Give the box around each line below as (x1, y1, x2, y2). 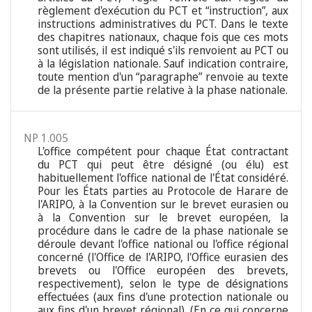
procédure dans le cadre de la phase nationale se (38, 223, 288, 239)
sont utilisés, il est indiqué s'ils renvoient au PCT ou (38, 42, 288, 58)
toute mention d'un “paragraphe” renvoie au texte (38, 69, 288, 85)
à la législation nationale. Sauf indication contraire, (38, 56, 288, 72)
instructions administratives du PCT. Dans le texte (38, 16, 288, 32)
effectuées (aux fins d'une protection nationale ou (38, 289, 288, 305)
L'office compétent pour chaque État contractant (38, 143, 288, 159)
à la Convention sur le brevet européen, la (38, 210, 288, 226)
